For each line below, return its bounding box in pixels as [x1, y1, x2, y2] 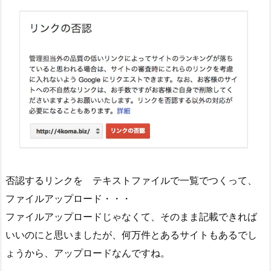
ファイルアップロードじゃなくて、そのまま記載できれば [5, 211, 257, 223]
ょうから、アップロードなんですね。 [5, 247, 170, 260]
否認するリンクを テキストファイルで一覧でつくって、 [5, 174, 257, 187]
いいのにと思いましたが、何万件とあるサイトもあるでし [5, 229, 257, 241]
